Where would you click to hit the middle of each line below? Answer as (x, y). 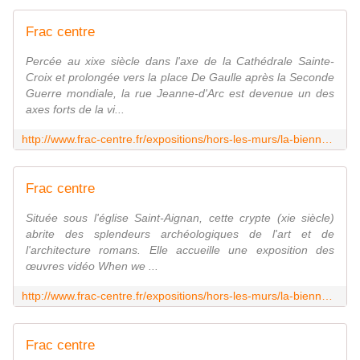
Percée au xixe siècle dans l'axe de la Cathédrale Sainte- (180, 61)
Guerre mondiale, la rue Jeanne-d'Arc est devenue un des (180, 94)
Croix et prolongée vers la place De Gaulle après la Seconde (180, 78)
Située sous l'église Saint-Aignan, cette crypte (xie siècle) (180, 218)
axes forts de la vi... (75, 110)
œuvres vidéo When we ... (92, 266)
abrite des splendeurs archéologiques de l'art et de (180, 234)
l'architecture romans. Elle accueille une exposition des (180, 250)
